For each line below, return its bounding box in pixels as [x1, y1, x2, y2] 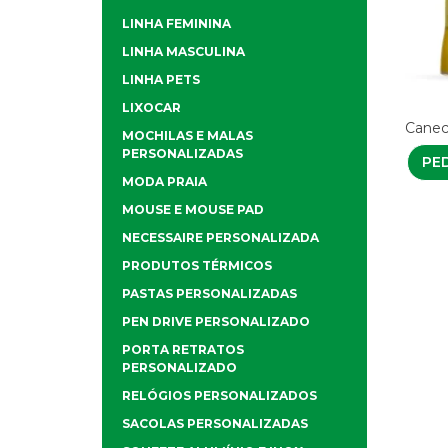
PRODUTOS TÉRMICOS [122, 258, 272, 274]
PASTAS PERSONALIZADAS [122, 286, 297, 302]
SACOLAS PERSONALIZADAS [122, 416, 308, 432]
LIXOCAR [122, 100, 181, 116]
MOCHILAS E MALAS [122, 128, 253, 144]
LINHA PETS [122, 72, 200, 88]
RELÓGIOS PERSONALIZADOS [122, 388, 317, 404]
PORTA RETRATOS [122, 342, 244, 358]
